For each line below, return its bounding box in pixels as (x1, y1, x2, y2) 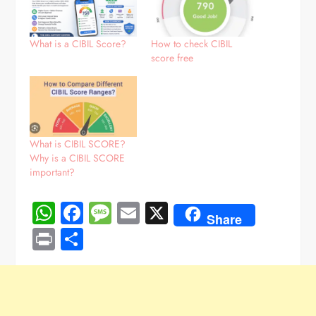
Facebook (83, 197, 174, 230)
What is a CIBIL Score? (30, 36, 127, 51)
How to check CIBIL (151, 36, 232, 51)
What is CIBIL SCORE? (30, 137, 126, 152)
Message (111, 197, 195, 230)
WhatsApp (55, 197, 156, 230)
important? (30, 165, 75, 180)
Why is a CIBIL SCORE (30, 151, 126, 166)
